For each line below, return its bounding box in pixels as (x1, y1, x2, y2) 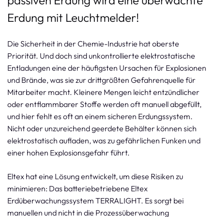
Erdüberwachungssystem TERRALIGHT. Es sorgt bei (7, 196, 184, 205)
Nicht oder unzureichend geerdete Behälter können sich (7, 124, 197, 133)
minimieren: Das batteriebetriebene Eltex (7, 184, 148, 193)
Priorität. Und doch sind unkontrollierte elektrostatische (7, 51, 195, 61)
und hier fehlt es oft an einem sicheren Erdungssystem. (7, 111, 193, 121)
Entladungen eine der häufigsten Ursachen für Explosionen (7, 63, 206, 73)
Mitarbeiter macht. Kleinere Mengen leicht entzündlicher (7, 87, 200, 97)
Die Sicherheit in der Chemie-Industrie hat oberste (7, 39, 179, 48)
